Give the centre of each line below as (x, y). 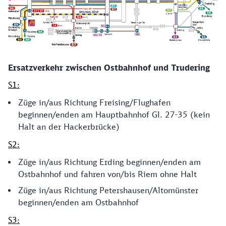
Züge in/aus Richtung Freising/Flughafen (94, 103)
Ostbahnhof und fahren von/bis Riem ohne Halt (107, 174)
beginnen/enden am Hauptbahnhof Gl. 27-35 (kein (114, 115)
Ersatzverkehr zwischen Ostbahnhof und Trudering (109, 68)
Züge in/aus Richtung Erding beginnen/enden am (109, 162)
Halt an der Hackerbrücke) (69, 127)
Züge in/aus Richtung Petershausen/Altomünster (108, 190)
